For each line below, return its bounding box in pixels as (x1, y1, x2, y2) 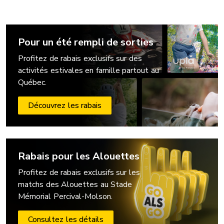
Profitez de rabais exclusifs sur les (18, 167, 140, 178)
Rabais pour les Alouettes (18, 149, 139, 163)
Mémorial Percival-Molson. (18, 191, 112, 202)
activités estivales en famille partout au (18, 65, 159, 76)
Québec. (18, 77, 46, 88)
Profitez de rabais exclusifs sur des (18, 53, 142, 64)
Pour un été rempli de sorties (18, 35, 153, 49)
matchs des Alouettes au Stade (18, 179, 132, 190)
